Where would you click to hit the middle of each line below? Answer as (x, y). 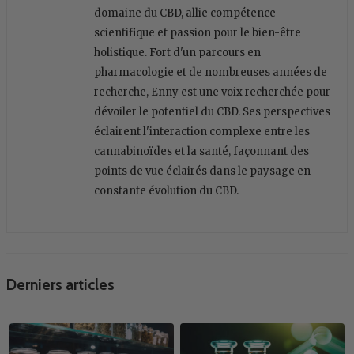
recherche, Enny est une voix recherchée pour (212, 92)
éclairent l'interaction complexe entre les (202, 131)
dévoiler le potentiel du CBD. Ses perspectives (212, 111)
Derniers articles (60, 284)
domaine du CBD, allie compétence (185, 13)
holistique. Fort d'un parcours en (177, 52)
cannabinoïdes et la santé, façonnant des (201, 151)
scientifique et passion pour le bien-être (198, 32)
